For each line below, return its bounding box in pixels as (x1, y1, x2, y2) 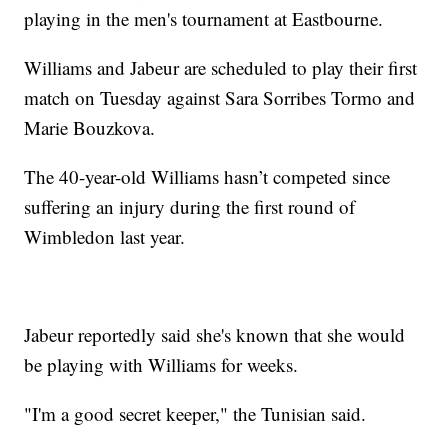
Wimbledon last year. (24, 224, 186, 250)
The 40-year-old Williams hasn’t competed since (24, 164, 391, 190)
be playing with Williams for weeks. (24, 352, 299, 378)
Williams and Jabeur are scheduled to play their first (24, 55, 418, 81)
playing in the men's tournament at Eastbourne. (24, 6, 384, 32)
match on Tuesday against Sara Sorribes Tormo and (24, 85, 416, 111)
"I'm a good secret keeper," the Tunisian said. (24, 401, 367, 427)
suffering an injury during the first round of (24, 194, 356, 220)
